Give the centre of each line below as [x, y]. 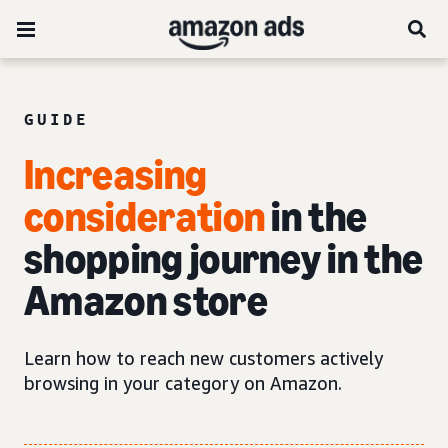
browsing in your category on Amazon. [183, 383]
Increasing [116, 174]
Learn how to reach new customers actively [203, 358]
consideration [145, 216]
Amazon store [146, 300]
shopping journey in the [224, 258]
